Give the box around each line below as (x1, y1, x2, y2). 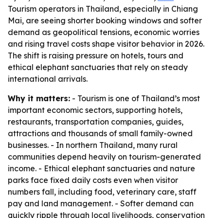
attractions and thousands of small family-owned (8, 128, 193, 138)
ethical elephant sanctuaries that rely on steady (8, 62, 188, 72)
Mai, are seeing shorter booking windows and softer (8, 16, 202, 25)
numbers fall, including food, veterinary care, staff (8, 187, 197, 197)
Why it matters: (8, 93, 70, 103)
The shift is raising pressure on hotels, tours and (8, 51, 183, 60)
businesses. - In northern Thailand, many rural (8, 140, 178, 150)
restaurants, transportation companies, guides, (8, 117, 183, 127)
